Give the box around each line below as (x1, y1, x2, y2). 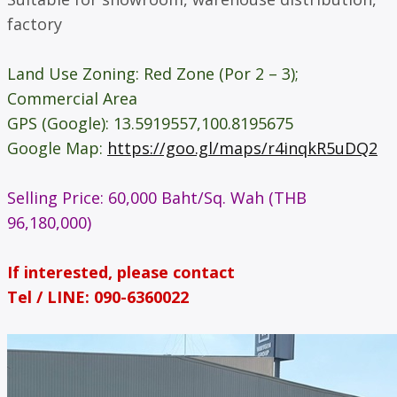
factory (7, 12, 62, 35)
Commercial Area (7, 87, 137, 109)
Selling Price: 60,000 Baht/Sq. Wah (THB (7, 186, 307, 208)
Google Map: (7, 136, 107, 159)
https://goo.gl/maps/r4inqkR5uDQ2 (107, 136, 378, 159)
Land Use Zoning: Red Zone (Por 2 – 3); (7, 62, 299, 84)
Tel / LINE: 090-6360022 (7, 285, 189, 307)
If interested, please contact (7, 261, 235, 283)
